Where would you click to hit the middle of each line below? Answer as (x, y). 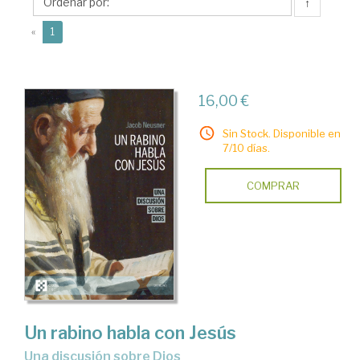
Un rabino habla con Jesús (130, 332)
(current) (74, 31)
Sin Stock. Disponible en (281, 133)
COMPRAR (273, 186)
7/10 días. (246, 148)
